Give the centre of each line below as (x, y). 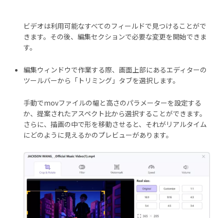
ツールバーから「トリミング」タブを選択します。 (101, 80)
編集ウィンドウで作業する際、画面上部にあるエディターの (115, 69)
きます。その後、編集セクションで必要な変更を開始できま (115, 36)
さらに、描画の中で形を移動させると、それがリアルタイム (115, 124)
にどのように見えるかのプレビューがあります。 (98, 135)
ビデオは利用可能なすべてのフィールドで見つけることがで (115, 26)
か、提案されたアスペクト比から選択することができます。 (115, 113)
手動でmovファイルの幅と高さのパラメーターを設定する (112, 102)
